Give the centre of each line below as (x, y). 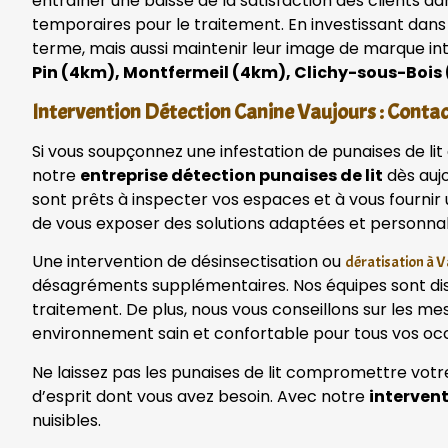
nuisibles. (66, 420)
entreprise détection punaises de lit (231, 175)
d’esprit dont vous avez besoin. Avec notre (200, 396)
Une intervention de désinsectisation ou (188, 262)
